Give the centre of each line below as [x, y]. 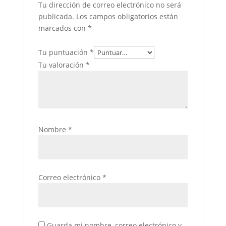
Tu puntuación [64, 52]
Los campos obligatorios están [127, 16]
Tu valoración [62, 65]
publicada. [56, 16]
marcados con [63, 28]
